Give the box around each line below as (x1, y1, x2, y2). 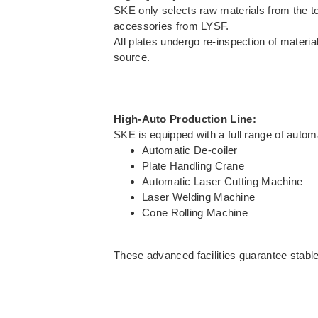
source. (114, 50, 150, 63)
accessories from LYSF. (114, 19, 229, 32)
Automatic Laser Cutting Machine (142, 175, 303, 188)
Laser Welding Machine (142, 191, 256, 204)
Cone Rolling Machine (142, 207, 248, 219)
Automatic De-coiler (142, 144, 238, 157)
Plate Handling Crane (142, 160, 244, 172)
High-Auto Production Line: (114, 113, 256, 126)
